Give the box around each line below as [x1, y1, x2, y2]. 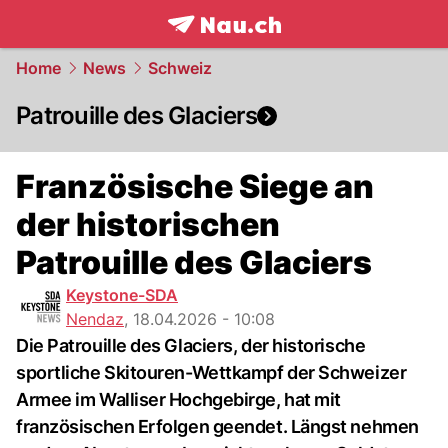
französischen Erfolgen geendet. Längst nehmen [16, 416, 419, 437]
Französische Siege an [16, 167, 374, 206]
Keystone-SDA [66, 285, 178, 305]
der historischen [16, 205, 280, 244]
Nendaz [66, 309, 124, 329]
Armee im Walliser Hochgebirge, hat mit [16, 389, 341, 410]
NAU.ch [256, 35, 321, 57]
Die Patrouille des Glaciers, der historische [16, 335, 366, 356]
